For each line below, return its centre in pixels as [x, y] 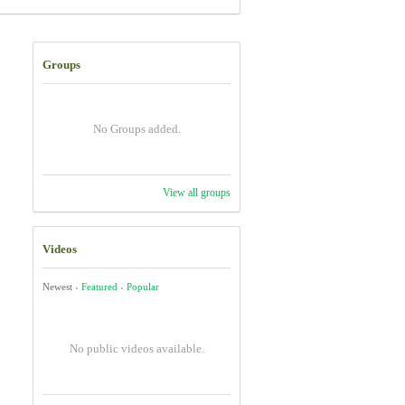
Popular [143, 287]
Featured [99, 287]
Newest [57, 287]
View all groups [197, 193]
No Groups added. [137, 129]
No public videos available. [137, 348]
